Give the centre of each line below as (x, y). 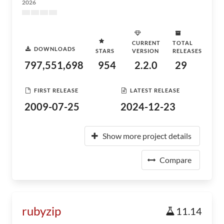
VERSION (145, 51)
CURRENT (146, 43)
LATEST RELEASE (155, 90)
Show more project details (147, 136)
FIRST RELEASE (56, 90)
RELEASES (187, 51)
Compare (175, 160)
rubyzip (41, 211)
